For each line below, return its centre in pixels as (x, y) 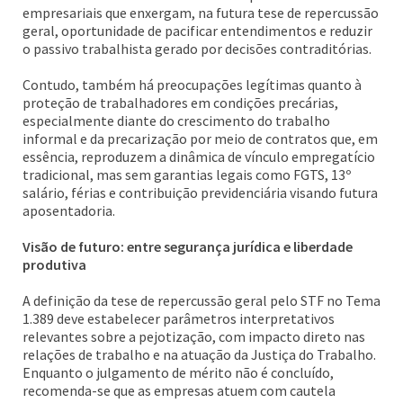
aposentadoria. (69, 210)
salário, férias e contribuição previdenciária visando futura (200, 193)
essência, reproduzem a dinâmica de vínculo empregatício (199, 157)
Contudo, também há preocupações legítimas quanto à (192, 85)
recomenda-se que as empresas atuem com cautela (179, 390)
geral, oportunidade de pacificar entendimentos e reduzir (197, 31)
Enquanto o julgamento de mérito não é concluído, (178, 372)
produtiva (54, 264)
